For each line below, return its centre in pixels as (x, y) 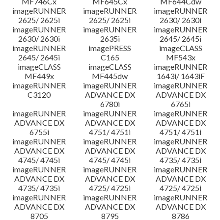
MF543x (180, 57)
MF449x (39, 76)
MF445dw (110, 76)
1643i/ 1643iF (180, 76)
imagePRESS (110, 48)
